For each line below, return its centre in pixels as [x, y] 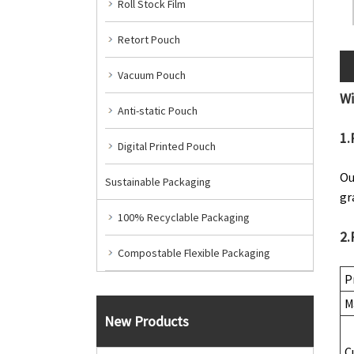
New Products [147, 322]
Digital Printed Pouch [167, 147]
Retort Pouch [149, 40]
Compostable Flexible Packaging [194, 253]
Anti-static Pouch [158, 111]
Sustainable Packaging [158, 182]
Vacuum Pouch [152, 75]
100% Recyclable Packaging [184, 218]
